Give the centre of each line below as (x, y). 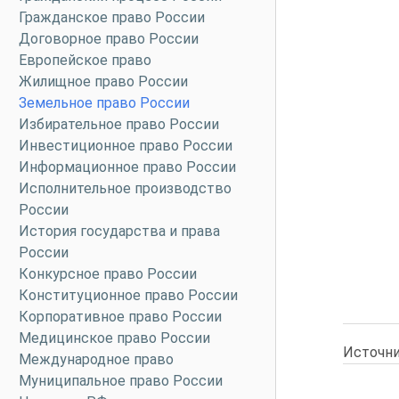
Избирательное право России (119, 124)
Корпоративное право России (120, 317)
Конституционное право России (128, 295)
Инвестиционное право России (126, 146)
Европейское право (85, 60)
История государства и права (119, 231)
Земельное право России (104, 103)
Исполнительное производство (125, 188)
